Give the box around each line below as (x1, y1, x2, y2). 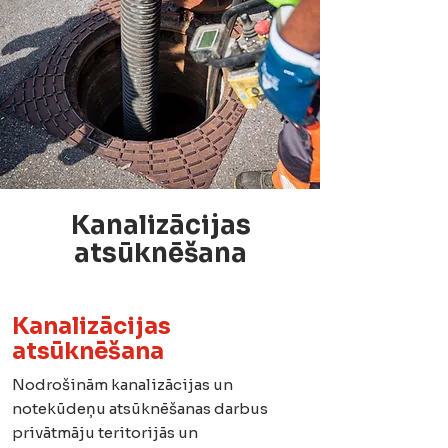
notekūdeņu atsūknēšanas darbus (12, 399, 268, 418)
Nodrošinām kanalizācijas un (12, 375, 233, 394)
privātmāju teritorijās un (12, 423, 198, 442)
